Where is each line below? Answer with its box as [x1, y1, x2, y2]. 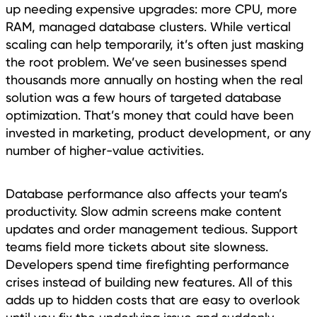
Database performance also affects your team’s [6, 185, 287, 201]
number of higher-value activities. [6, 142, 204, 158]
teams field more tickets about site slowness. [6, 238, 268, 254]
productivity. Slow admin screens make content [6, 203, 282, 219]
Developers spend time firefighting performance [6, 256, 289, 272]
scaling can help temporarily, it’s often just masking [6, 36, 304, 52]
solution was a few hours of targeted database [6, 89, 282, 105]
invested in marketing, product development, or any [6, 125, 311, 140]
